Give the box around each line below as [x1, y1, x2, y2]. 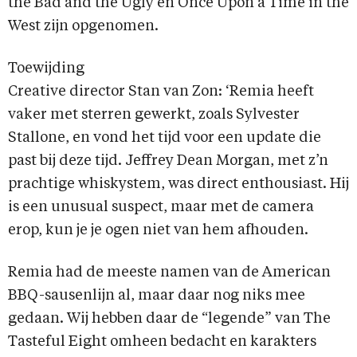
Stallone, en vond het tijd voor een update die [8, 131, 321, 146]
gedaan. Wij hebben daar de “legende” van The [8, 312, 331, 327]
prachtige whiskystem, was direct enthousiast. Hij [8, 177, 349, 192]
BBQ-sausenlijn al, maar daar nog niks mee [8, 288, 305, 304]
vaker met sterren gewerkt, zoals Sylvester [8, 108, 300, 123]
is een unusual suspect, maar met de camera [8, 200, 314, 215]
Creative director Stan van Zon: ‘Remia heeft [8, 84, 314, 100]
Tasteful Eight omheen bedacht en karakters [8, 335, 316, 350]
